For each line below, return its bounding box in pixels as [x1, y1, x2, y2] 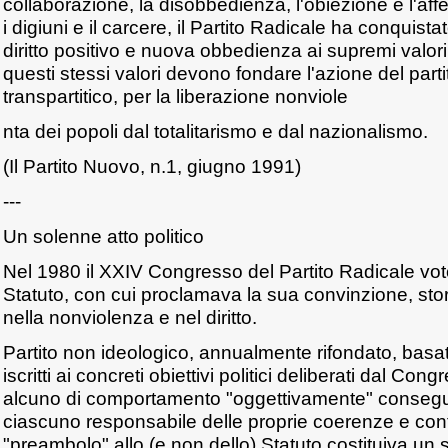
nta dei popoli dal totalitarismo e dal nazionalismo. [3, 120, 428, 142]
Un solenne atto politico [3, 225, 204, 247]
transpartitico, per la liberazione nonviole [3, 85, 348, 107]
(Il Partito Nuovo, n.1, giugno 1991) [3, 155, 301, 177]
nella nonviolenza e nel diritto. [3, 306, 257, 328]
